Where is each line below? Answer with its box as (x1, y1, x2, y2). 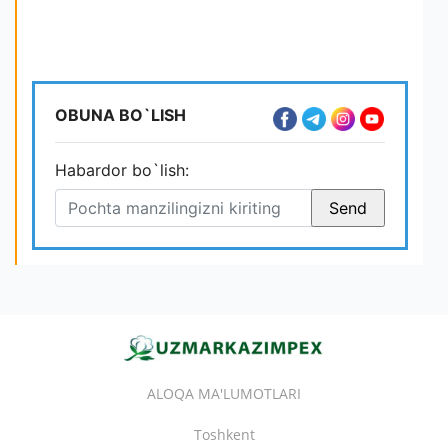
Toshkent (193, 424, 255, 444)
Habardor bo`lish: (55, 160, 189, 180)
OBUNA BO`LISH (55, 105, 186, 125)
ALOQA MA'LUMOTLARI (147, 383, 301, 403)
